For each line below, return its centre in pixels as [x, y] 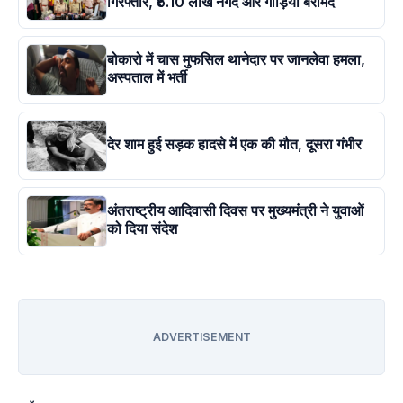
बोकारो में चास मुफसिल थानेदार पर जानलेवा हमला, [236, 60]
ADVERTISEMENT [201, 337]
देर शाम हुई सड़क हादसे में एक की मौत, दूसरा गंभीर [234, 144]
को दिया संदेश [142, 229]
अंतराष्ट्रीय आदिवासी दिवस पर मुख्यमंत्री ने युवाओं [235, 211]
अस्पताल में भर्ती [147, 78]
